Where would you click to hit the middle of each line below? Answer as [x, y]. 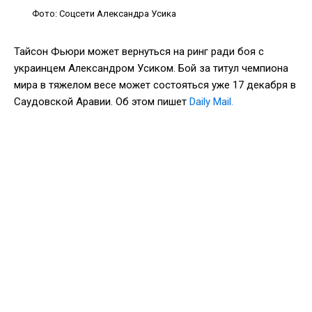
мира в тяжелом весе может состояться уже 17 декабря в [155, 85]
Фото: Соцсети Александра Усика [104, 13]
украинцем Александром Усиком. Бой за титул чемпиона [151, 68]
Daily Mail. [211, 101]
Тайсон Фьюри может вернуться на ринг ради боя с [139, 51]
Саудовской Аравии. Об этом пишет [102, 101]
